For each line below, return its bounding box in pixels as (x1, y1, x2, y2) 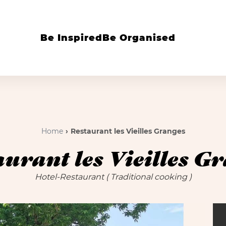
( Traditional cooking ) (105, 172, 192, 182)
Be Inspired (40, 32, 102, 43)
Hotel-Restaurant (34, 172, 106, 182)
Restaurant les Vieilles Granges (70, 127, 185, 136)
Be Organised (102, 32, 176, 43)
